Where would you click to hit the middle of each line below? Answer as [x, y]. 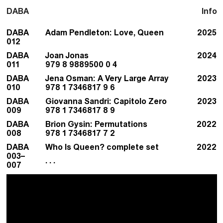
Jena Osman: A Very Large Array [107, 78]
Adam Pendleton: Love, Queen [105, 32]
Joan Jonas [67, 55]
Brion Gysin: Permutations [97, 124]
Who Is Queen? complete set [102, 147]
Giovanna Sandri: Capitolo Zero [106, 101]
